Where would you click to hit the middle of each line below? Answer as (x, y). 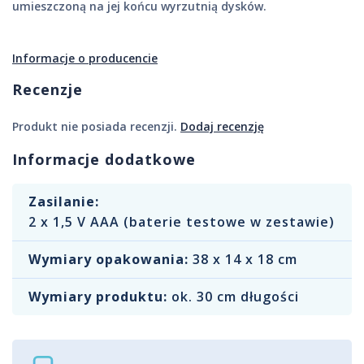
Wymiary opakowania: (108, 260)
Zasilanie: (64, 202)
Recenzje (48, 90)
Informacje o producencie (85, 58)
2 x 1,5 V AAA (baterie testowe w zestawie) (182, 222)
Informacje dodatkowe (104, 160)
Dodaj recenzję (222, 127)
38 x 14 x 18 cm (245, 260)
